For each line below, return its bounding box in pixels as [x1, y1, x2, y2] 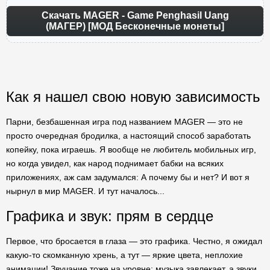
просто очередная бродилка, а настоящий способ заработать [6, 131, 251, 140]
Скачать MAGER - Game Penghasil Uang [41, 10, 229, 20]
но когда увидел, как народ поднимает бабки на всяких [6, 159, 224, 168]
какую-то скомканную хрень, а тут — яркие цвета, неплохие [6, 250, 243, 260]
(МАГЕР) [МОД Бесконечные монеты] [46, 21, 224, 31]
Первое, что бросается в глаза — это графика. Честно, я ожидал [6, 236, 262, 246]
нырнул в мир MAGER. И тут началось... [6, 186, 165, 196]
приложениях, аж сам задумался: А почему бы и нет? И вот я [6, 172, 250, 182]
